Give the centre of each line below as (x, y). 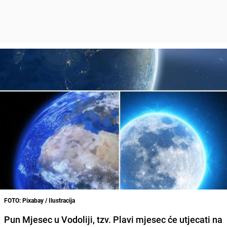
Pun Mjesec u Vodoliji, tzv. (59, 219)
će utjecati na (194, 219)
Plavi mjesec (139, 219)
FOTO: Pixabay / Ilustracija (40, 200)
